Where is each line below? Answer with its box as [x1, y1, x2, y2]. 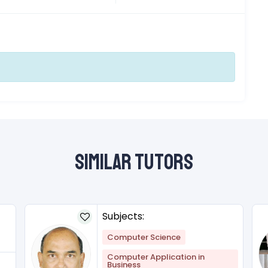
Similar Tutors [75, 149, 193, 176]
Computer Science [107, 232, 181, 243]
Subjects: [102, 209, 144, 224]
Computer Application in [107, 251, 205, 263]
